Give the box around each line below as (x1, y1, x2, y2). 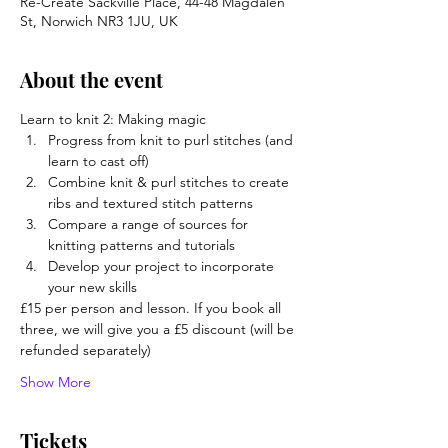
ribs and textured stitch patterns (48, 194, 253, 213)
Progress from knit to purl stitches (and (48, 131, 297, 150)
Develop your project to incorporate (48, 257, 278, 276)
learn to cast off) (48, 152, 149, 171)
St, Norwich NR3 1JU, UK (20, 12, 178, 31)
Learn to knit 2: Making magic (20, 110, 206, 129)
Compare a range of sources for (48, 215, 252, 234)
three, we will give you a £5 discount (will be (20, 320, 298, 339)
